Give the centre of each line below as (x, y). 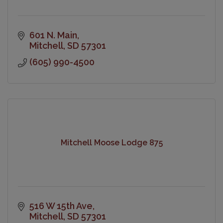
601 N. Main (53, 35)
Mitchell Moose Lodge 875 (111, 143)
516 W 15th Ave (61, 206)
